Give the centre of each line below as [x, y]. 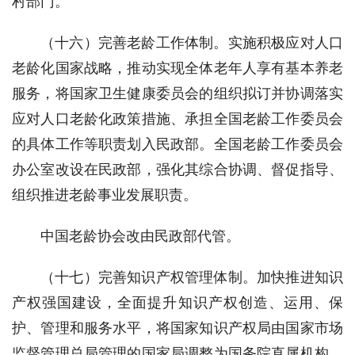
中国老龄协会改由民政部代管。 [140, 236]
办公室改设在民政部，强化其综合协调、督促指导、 [177, 169]
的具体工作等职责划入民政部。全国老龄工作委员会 [177, 144]
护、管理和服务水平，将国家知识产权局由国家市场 [177, 328]
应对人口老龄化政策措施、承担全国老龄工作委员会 [177, 118]
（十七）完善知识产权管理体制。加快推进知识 [192, 277]
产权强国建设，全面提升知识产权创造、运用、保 [177, 302]
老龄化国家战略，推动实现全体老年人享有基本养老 [177, 68]
